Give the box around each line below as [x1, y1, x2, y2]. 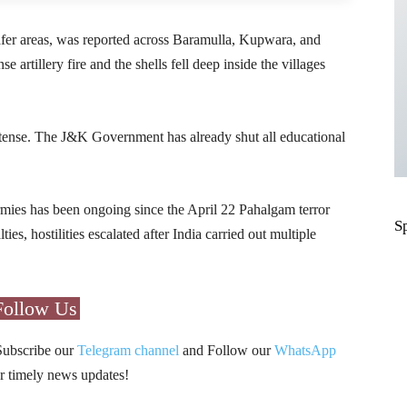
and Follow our [178, 342, 274, 358]
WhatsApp [273, 342, 336, 358]
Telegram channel [76, 342, 179, 358]
